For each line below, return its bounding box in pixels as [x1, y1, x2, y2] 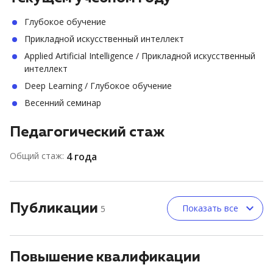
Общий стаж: [10, 150, 64, 161]
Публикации [10, 201, 98, 216]
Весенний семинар [24, 97, 101, 108]
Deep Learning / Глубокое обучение [24, 80, 172, 91]
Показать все [182, 202, 238, 214]
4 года [66, 150, 97, 163]
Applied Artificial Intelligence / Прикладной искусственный [24, 50, 255, 62]
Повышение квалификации [10, 250, 200, 264]
